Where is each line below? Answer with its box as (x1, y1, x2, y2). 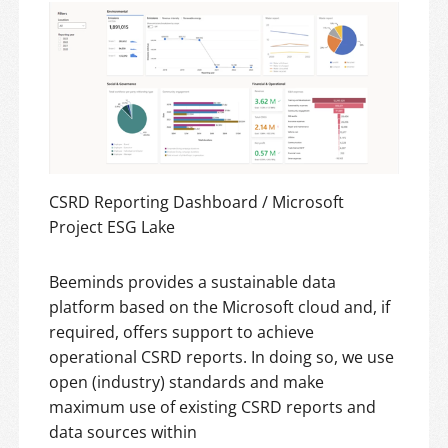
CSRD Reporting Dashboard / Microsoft (49, 191, 344, 213)
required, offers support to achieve (49, 321, 314, 343)
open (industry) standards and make (49, 371, 324, 393)
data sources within (49, 421, 197, 443)
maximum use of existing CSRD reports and (49, 396, 376, 418)
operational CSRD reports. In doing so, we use (49, 346, 394, 368)
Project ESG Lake (49, 216, 175, 238)
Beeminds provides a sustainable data (49, 271, 336, 293)
